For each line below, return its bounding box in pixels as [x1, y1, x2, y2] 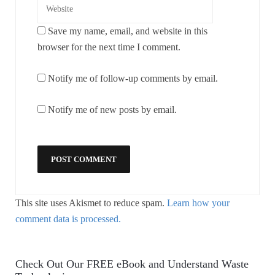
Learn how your [167, 197, 230, 208]
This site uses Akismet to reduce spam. [15, 197, 167, 208]
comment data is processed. [15, 213, 121, 224]
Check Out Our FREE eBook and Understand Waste [15, 257, 249, 270]
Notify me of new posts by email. [48, 104, 177, 115]
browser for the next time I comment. [37, 41, 180, 52]
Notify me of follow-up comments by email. [48, 72, 218, 83]
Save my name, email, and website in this [48, 25, 207, 36]
